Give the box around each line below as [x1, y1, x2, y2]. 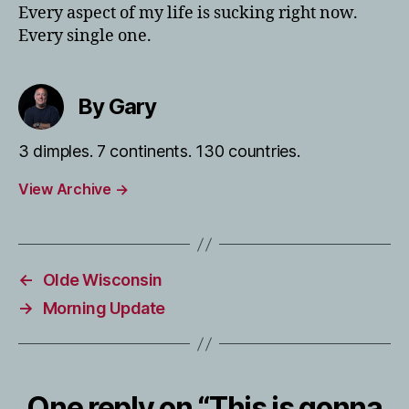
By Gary [78, 93, 157, 120]
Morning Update [42, 299, 165, 318]
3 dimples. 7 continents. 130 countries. [18, 142, 300, 161]
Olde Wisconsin [42, 270, 163, 289]
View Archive [18, 180, 115, 198]
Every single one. [18, 26, 152, 47]
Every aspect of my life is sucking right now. [18, 3, 358, 24]
